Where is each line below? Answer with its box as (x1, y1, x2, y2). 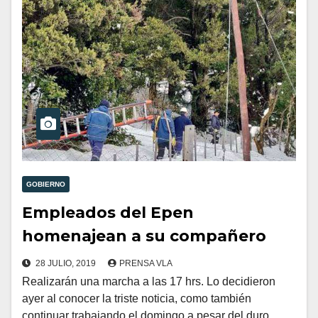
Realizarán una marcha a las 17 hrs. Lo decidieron (22, 275, 275, 288)
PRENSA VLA (119, 258, 172, 269)
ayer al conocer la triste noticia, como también (22, 292, 251, 305)
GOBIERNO (26, 180, 65, 189)
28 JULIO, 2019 (35, 258, 98, 269)
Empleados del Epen (22, 203, 194, 223)
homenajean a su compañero (22, 226, 266, 246)
